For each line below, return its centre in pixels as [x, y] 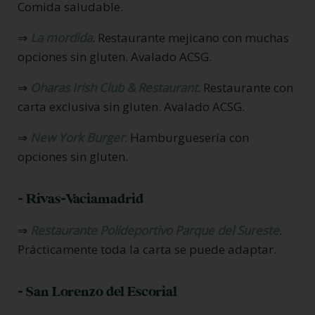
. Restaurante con [245, 87]
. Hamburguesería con [187, 137]
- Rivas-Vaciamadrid [81, 199]
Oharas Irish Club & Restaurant [114, 87]
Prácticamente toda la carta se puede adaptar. [147, 249]
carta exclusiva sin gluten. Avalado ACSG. [131, 106]
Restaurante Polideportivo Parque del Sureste [155, 230]
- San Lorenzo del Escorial [97, 291]
